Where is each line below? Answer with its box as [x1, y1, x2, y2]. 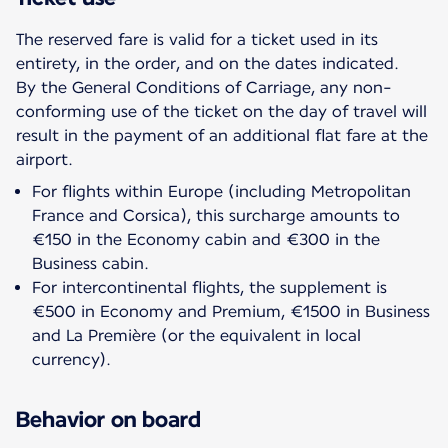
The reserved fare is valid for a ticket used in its [16, 29, 378, 49]
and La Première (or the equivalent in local [32, 325, 361, 345]
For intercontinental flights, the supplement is [32, 277, 387, 297]
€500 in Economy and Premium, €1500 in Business [32, 301, 430, 321]
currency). [32, 349, 111, 369]
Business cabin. [32, 253, 149, 273]
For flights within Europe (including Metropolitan [32, 181, 411, 201]
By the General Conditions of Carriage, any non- [16, 77, 392, 97]
